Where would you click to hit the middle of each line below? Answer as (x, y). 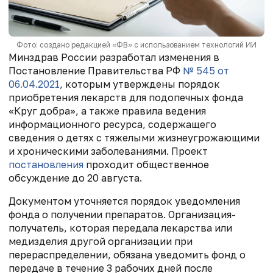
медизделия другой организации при (101, 242)
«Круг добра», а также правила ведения (107, 111)
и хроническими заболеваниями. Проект (108, 151)
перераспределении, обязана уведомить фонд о (127, 255)
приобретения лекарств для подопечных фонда (126, 98)
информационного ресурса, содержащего (112, 125)
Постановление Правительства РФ (96, 71)
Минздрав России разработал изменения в (114, 58)
